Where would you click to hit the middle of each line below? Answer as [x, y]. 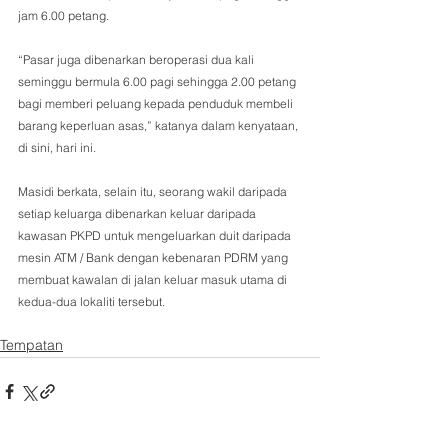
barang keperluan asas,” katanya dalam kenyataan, [159, 126]
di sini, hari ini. [57, 148]
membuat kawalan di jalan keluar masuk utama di [154, 280]
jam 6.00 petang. [63, 16]
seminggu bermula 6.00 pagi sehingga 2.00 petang [158, 82]
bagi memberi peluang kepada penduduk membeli [157, 104]
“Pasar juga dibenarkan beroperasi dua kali [137, 60]
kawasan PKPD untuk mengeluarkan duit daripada [156, 236]
